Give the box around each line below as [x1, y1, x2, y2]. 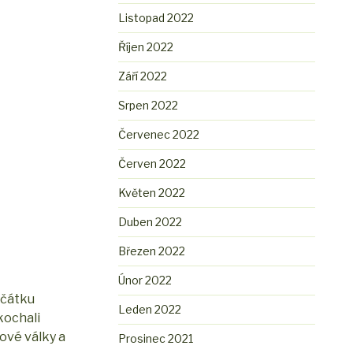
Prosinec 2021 [118, 332, 194, 346]
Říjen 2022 [118, 40, 174, 54]
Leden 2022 [118, 303, 182, 317]
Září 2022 [118, 69, 168, 84]
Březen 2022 [118, 244, 186, 258]
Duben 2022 [118, 215, 183, 229]
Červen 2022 [118, 157, 187, 171]
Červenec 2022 [118, 128, 200, 142]
